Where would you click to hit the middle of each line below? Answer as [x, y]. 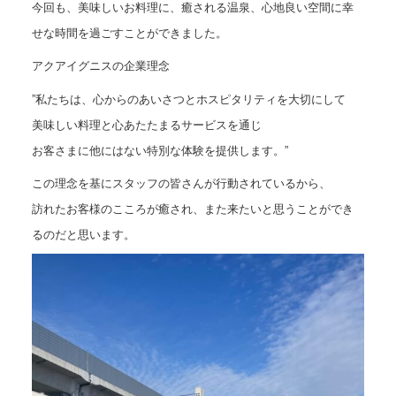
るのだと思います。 [83, 234]
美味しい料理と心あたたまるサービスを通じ [146, 125]
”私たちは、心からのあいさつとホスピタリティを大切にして [188, 99]
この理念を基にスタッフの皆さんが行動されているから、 [181, 183]
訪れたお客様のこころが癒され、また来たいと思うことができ [192, 209]
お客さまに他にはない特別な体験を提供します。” [160, 150]
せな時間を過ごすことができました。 [129, 33]
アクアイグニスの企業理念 [100, 66]
